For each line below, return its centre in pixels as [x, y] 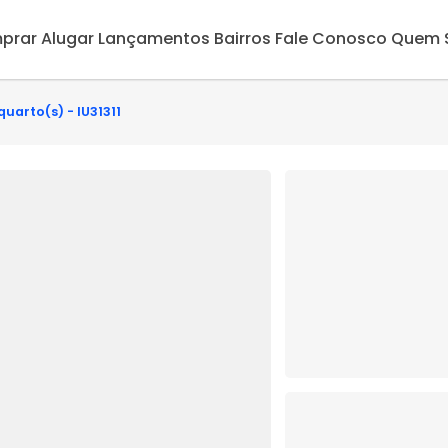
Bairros [242, 39]
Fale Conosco [330, 39]
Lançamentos [153, 39]
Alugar [67, 39]
